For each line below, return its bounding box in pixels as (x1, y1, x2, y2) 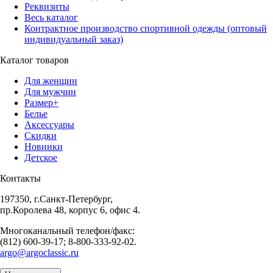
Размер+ (24, 97, 58, 108)
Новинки (24, 141, 63, 152)
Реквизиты (24, 1, 69, 12)
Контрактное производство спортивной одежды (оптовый (24, 23, 267, 34)
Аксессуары (24, 119, 74, 130)
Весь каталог (24, 12, 78, 23)
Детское (24, 152, 57, 163)
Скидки (24, 130, 57, 141)
